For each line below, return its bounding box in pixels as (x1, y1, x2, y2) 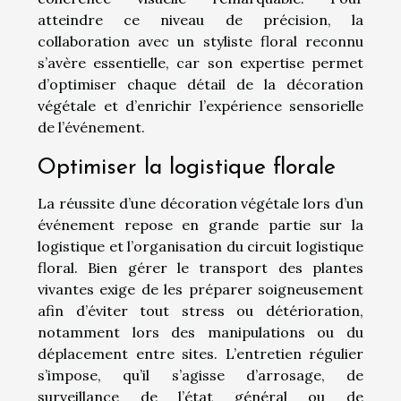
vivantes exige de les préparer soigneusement (38, 279, 363, 298)
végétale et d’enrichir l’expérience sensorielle (38, 96, 363, 115)
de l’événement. (38, 117, 145, 136)
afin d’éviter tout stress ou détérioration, (38, 301, 363, 320)
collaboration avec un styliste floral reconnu (38, 31, 363, 50)
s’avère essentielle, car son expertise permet (38, 53, 363, 72)
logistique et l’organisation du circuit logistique (38, 236, 363, 255)
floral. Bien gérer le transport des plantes (38, 258, 363, 277)
